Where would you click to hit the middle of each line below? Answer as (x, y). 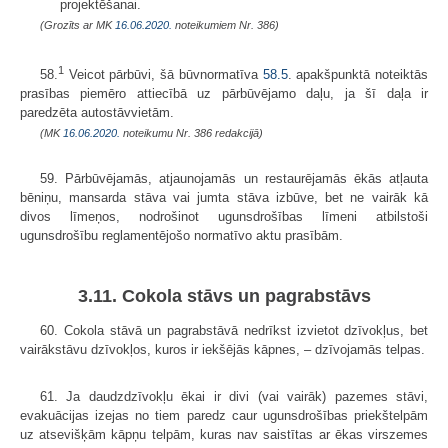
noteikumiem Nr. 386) (225, 24)
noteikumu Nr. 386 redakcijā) (191, 133)
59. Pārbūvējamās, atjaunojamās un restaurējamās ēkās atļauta (234, 179)
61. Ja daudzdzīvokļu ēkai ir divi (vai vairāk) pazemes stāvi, (234, 396)
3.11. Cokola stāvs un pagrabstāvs (224, 295)
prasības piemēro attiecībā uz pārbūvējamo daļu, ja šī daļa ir (224, 94)
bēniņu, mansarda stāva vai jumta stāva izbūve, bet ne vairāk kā (224, 198)
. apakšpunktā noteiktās (358, 75)
